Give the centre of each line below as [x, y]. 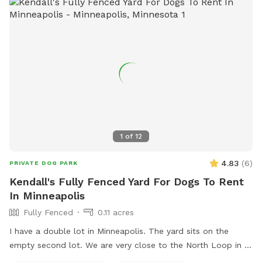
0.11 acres [116, 212]
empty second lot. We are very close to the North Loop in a [129, 245]
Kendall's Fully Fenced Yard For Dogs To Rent [127, 181]
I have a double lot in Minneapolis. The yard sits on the [119, 231]
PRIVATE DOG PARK [44, 163]
